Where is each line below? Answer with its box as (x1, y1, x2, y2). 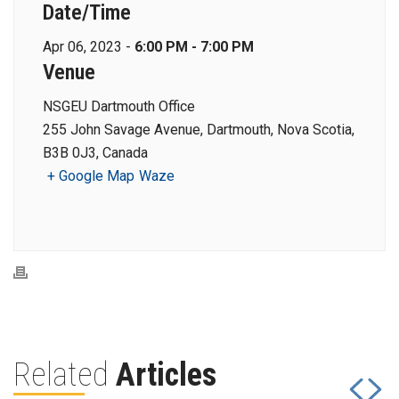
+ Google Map (47, 167, 134, 185)
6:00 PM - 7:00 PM (134, 38, 254, 56)
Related (13, 356, 116, 395)
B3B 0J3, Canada (43, 144, 148, 162)
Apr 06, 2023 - (43, 38, 134, 56)
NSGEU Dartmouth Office (43, 98, 195, 116)
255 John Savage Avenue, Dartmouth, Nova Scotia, (43, 121, 354, 139)
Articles (116, 356, 216, 395)
